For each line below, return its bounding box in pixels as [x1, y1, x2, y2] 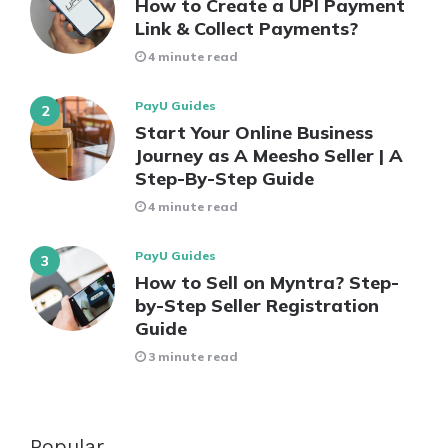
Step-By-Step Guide [135, 167, 314, 191]
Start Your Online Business [135, 121, 373, 145]
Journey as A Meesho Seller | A [135, 144, 403, 168]
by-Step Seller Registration [135, 294, 379, 318]
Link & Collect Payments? [135, 17, 358, 41]
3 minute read [148, 349, 238, 365]
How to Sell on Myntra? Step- [135, 271, 399, 295]
